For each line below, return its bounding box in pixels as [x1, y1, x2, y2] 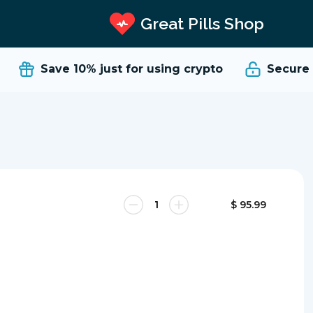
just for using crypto [92, 61, 215, 75]
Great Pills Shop [140, 14, 264, 33]
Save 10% [32, 61, 89, 75]
